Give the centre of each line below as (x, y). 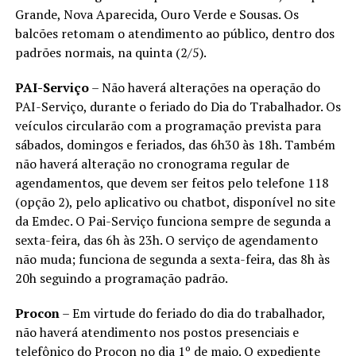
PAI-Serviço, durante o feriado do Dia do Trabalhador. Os (178, 106)
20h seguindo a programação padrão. (121, 278)
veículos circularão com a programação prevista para (168, 125)
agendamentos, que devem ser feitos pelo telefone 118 (172, 182)
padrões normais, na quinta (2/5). (110, 52)
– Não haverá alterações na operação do (204, 87)
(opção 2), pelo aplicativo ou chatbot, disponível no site (175, 201)
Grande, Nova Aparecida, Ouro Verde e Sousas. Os (157, 14)
